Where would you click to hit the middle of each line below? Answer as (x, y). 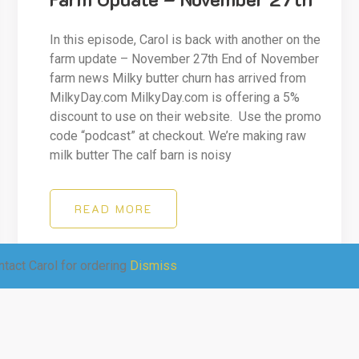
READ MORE (114, 209)
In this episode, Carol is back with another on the (186, 40)
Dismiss (153, 266)
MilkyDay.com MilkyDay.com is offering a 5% (175, 98)
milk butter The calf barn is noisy (141, 155)
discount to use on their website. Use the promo (186, 117)
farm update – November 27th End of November (185, 59)
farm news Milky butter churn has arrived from (178, 79)
